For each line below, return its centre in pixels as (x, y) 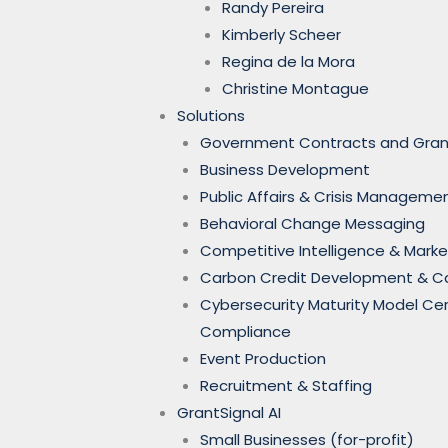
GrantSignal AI (229, 412)
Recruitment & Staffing (285, 385)
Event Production (262, 358)
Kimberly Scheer (281, 34)
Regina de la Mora (288, 61)
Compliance (245, 331)
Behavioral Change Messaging (312, 223)
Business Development (284, 169)
